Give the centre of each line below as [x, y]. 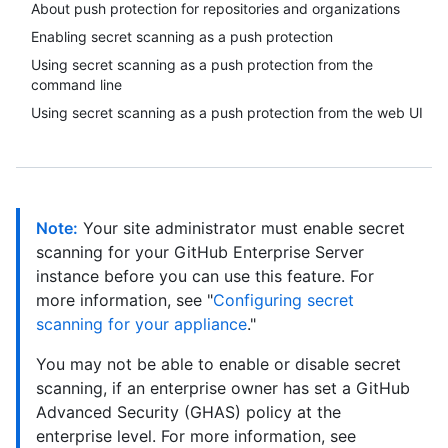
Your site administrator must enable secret [241, 228]
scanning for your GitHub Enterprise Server [200, 252]
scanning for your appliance [141, 324]
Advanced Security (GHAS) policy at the [188, 412]
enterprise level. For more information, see [196, 436]
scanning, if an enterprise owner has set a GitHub [223, 388]
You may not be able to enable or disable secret [218, 364]
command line [76, 84]
